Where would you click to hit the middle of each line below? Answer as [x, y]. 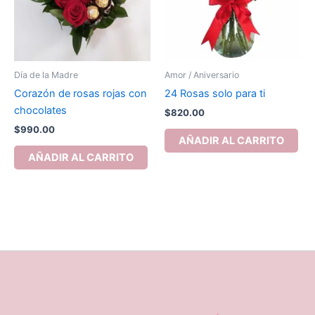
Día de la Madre [46, 75]
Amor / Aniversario [202, 75]
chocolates [40, 110]
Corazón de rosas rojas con [81, 93]
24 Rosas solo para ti [215, 93]
